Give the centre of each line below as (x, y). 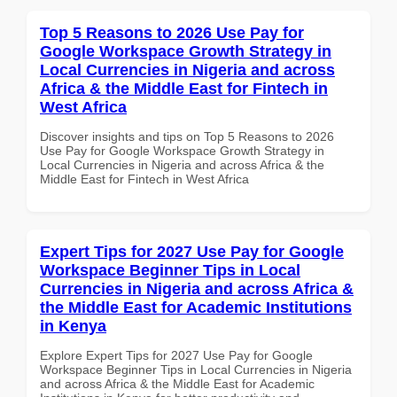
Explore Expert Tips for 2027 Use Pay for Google (176, 355)
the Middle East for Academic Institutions (196, 307)
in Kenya (73, 326)
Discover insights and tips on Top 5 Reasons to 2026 (187, 136)
